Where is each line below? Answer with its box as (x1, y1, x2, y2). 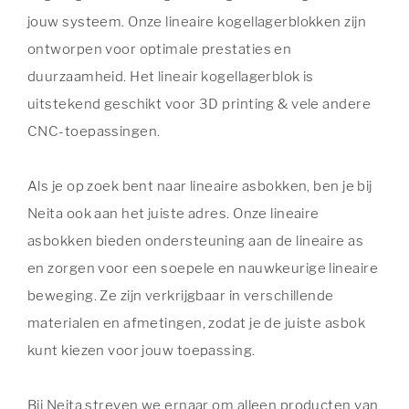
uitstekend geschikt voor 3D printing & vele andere (27, 95, 371, 112)
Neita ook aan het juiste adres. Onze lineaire (27, 204, 320, 222)
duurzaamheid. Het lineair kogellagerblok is (27, 68, 314, 85)
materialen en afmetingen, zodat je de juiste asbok (27, 314, 365, 331)
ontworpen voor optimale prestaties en (27, 40, 292, 58)
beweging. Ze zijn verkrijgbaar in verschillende (27, 287, 334, 304)
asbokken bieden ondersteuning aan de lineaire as (27, 232, 364, 249)
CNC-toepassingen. (27, 122, 161, 140)
